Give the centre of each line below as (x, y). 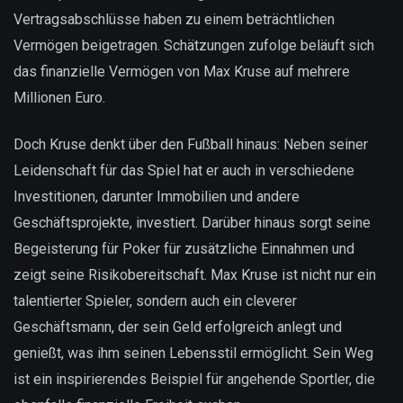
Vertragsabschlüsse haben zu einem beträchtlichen (174, 19)
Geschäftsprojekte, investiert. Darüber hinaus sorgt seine (192, 223)
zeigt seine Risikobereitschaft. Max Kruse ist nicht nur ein (195, 275)
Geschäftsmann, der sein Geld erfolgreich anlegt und (178, 327)
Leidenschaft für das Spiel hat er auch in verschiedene (184, 171)
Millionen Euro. (59, 98)
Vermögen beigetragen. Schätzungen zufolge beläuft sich (194, 45)
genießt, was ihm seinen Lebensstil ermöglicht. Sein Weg (193, 354)
